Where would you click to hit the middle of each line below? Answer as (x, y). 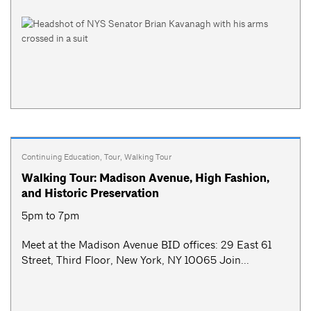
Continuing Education (61, 157)
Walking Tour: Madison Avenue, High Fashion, (145, 178)
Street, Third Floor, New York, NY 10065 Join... (135, 260)
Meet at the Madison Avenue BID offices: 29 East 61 (146, 245)
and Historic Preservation (90, 194)
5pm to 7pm (50, 216)
